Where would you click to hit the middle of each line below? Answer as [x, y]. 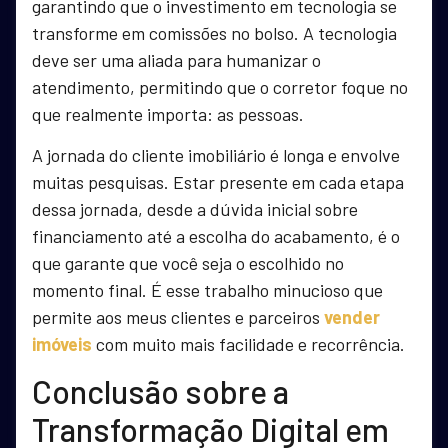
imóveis [62, 344]
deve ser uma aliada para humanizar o [176, 59]
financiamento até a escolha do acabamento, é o [216, 236]
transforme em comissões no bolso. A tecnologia [214, 32]
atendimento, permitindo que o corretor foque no [220, 86]
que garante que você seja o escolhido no [188, 263]
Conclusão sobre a [160, 391]
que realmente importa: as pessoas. [168, 113]
